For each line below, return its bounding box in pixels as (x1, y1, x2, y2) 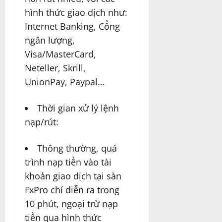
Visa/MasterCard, (25, 48, 96, 60)
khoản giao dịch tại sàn (25, 170, 121, 182)
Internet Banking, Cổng (25, 20, 120, 33)
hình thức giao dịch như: (25, 6, 127, 19)
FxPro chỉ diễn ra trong (25, 184, 119, 196)
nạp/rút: (25, 116, 58, 128)
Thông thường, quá (37, 142, 117, 155)
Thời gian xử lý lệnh (37, 102, 119, 114)
